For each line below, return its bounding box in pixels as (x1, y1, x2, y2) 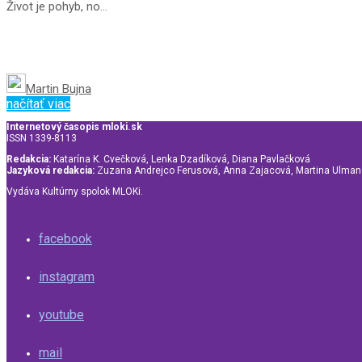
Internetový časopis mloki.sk (6, 120, 142, 133)
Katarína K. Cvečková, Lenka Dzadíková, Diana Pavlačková (51, 153, 310, 165)
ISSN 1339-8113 (6, 132, 77, 144)
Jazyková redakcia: (6, 164, 95, 176)
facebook (39, 230, 92, 246)
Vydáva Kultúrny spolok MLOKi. (6, 185, 143, 197)
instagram (39, 268, 95, 284)
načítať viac (6, 95, 70, 112)
